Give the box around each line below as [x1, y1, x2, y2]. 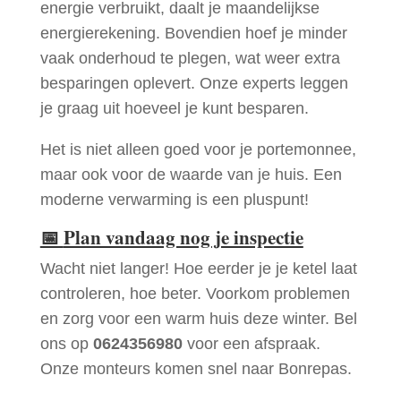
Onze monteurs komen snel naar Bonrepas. [39, 360, 352, 379]
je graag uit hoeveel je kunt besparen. [39, 99, 309, 118]
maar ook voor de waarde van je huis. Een [39, 166, 342, 184]
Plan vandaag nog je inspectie [63, 224, 303, 252]
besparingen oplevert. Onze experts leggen [39, 74, 348, 93]
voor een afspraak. [182, 335, 320, 354]
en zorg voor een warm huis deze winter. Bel [39, 310, 357, 328]
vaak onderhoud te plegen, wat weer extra [39, 49, 340, 68]
